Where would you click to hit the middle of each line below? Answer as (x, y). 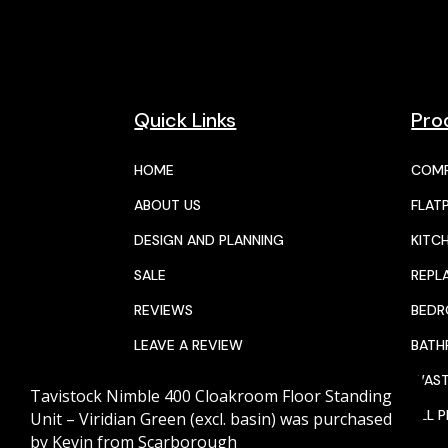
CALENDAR (169, 415)
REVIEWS (164, 310)
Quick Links (185, 120)
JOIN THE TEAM (185, 380)
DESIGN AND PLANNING (209, 240)
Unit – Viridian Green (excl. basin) (153, 419)
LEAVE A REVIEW (189, 345)
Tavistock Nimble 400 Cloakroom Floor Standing (211, 396)
